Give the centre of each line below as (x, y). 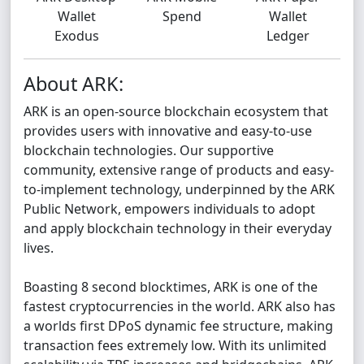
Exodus (76, 36)
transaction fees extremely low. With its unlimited (175, 345)
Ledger (288, 36)
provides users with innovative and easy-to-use (168, 131)
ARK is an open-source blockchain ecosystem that (176, 111)
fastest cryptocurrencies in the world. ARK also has (180, 306)
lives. (39, 248)
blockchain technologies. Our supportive (149, 150)
